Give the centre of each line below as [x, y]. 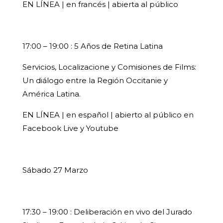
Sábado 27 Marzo [55, 170]
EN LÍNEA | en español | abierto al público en [108, 115]
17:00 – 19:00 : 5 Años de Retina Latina [92, 46]
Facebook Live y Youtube [70, 128]
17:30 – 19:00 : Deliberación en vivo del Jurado [107, 212]
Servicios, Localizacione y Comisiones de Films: [109, 67]
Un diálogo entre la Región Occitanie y [95, 81]
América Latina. [51, 94]
